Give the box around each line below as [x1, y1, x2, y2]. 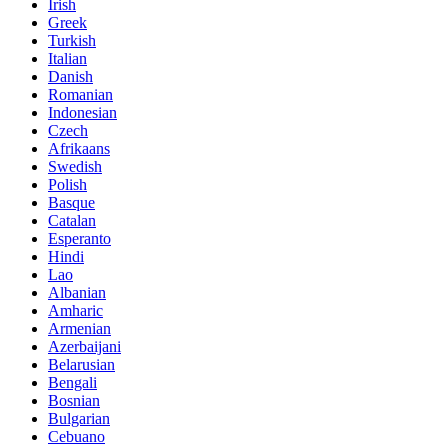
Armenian [48, 320, 111, 338]
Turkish [48, 32, 96, 50]
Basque [48, 194, 95, 212]
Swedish [48, 158, 102, 176]
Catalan [48, 212, 96, 230]
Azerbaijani [48, 338, 121, 356]
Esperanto [48, 230, 111, 248]
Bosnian [48, 392, 100, 410]
